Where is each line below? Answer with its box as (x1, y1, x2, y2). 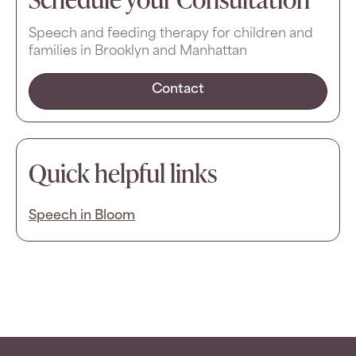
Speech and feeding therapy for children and (29, 27, 313, 41)
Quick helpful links (29, 154, 217, 191)
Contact (152, 83, 204, 96)
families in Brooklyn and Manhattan (29, 44, 247, 58)
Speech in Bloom (29, 209, 135, 222)
